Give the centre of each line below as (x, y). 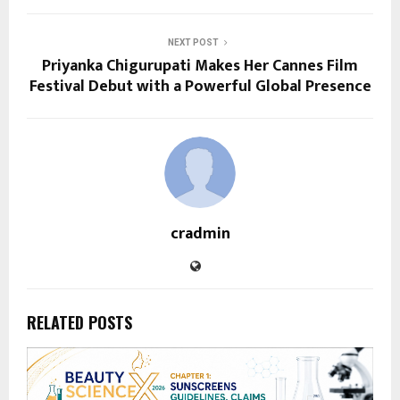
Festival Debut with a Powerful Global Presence (200, 87)
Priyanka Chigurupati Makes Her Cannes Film (200, 67)
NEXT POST (193, 43)
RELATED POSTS (79, 323)
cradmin (200, 234)
